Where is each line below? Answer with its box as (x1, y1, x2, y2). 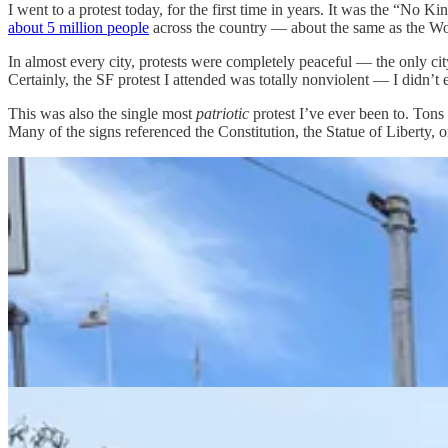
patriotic (196, 104, 249, 122)
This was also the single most (8, 104, 196, 122)
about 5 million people (8, 18, 149, 36)
